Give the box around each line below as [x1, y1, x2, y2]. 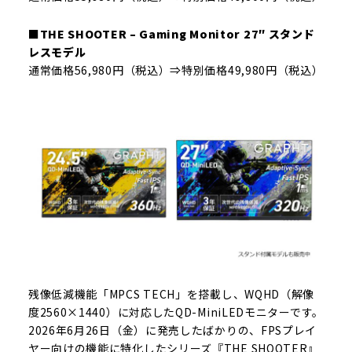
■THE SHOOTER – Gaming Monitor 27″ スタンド [27, 25, 315, 42]
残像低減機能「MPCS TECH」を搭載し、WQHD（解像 [27, 285, 315, 302]
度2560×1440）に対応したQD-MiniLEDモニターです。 [27, 303, 324, 320]
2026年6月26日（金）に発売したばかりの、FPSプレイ [27, 321, 317, 338]
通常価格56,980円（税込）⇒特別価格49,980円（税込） [27, 61, 324, 78]
